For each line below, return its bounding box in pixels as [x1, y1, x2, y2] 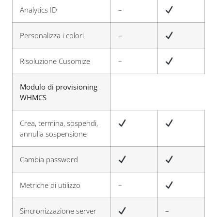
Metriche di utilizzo [20, 180, 80, 190]
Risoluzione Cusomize [20, 56, 90, 66]
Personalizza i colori [20, 31, 84, 40]
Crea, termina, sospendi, [20, 118, 98, 128]
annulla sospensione [20, 129, 87, 139]
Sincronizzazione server [20, 206, 96, 216]
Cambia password [20, 155, 78, 164]
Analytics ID [20, 5, 57, 15]
